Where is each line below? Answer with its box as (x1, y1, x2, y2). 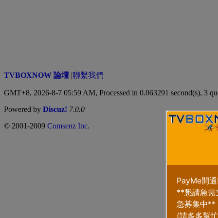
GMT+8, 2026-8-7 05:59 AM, (4, 88, 99, 97)
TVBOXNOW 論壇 (4, 71, 69, 79)
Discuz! (43, 105, 67, 113)
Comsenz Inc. (47, 121, 90, 130)
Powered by (4, 105, 43, 113)
